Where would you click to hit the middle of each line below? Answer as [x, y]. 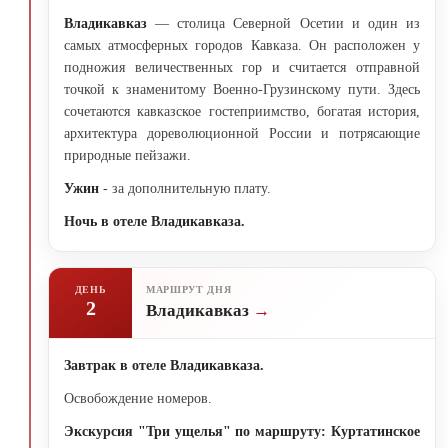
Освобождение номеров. [138, 398]
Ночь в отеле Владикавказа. [154, 221]
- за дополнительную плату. [185, 188]
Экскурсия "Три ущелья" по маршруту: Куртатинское [242, 431]
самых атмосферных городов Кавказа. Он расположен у [242, 45]
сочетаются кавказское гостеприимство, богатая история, [242, 111]
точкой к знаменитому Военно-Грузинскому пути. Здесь [242, 89]
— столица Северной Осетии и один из [283, 23]
